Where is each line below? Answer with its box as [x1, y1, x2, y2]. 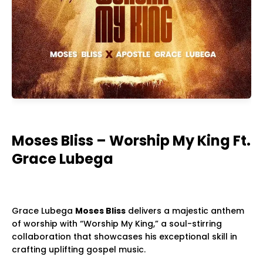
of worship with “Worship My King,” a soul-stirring [12, 218, 222, 230]
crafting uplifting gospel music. [12, 244, 146, 256]
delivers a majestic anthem [126, 205, 244, 217]
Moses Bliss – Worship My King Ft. [12, 131, 251, 151]
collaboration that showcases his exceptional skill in [12, 231, 237, 243]
